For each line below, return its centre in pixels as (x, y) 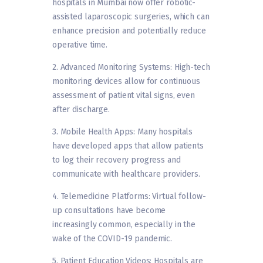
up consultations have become (109, 211)
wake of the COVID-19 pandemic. (112, 239)
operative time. (80, 45)
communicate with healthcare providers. (127, 174)
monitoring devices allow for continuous (126, 82)
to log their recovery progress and (117, 160)
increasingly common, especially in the (124, 225)
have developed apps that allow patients (128, 146)
